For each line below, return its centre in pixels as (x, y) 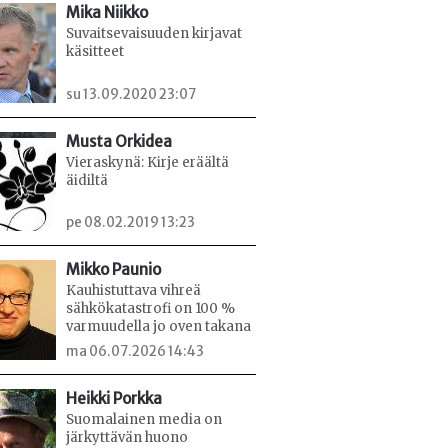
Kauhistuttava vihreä (133, 291)
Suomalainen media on (144, 419)
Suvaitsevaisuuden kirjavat (154, 33)
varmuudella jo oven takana (158, 327)
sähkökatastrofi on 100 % (150, 309)
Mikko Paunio (113, 270)
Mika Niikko (107, 12)
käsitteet (95, 51)
